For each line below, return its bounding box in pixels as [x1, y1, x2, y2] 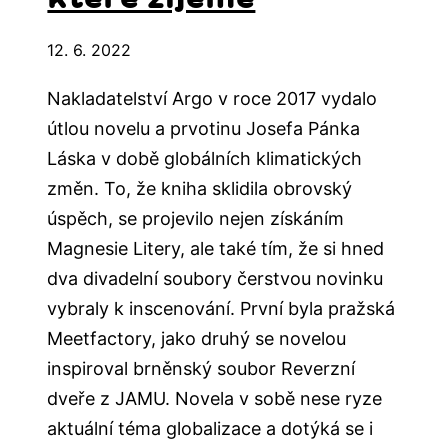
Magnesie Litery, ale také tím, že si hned [47, 238, 385, 260]
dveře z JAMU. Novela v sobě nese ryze [47, 388, 383, 410]
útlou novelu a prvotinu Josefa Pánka [47, 118, 361, 140]
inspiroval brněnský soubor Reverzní [47, 358, 356, 380]
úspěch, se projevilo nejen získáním [47, 208, 345, 230]
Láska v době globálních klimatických [47, 148, 363, 170]
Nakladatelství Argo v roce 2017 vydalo [47, 88, 378, 110]
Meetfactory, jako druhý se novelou [47, 328, 347, 350]
